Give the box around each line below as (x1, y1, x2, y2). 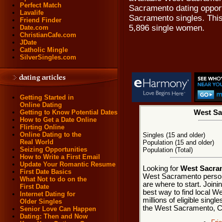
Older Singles (20, 198, 62, 205)
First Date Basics (20, 168, 71, 175)
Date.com (20, 24, 49, 31)
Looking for (142, 164, 180, 172)
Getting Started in (20, 94, 74, 101)
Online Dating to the (20, 131, 81, 138)
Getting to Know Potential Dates (20, 109, 117, 116)
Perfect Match (20, 1, 61, 9)
